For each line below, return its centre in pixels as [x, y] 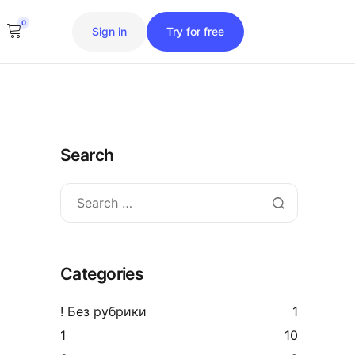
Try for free [195, 31]
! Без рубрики [103, 311]
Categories [102, 274]
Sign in [109, 31]
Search [87, 155]
